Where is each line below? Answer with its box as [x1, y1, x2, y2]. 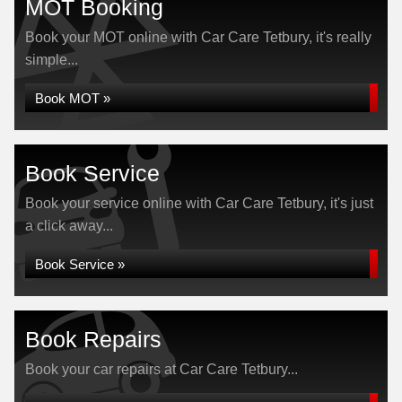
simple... [25, 52, 78, 67]
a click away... [25, 218, 113, 233]
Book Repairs [25, 327, 162, 352]
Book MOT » [35, 91, 110, 106]
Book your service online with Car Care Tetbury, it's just [25, 196, 373, 211]
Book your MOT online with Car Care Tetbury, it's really [25, 30, 371, 45]
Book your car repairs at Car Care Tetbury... [25, 362, 298, 377]
